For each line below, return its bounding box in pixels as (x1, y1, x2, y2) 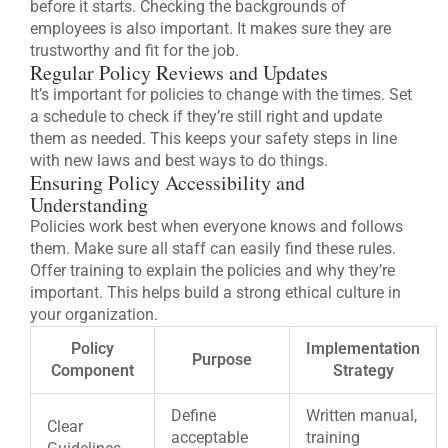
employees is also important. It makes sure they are (30, 18, 391, 38)
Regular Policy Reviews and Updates (30, 58, 328, 86)
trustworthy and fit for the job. (30, 40, 239, 60)
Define (171, 405, 216, 425)
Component (51, 360, 134, 380)
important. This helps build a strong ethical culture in (30, 282, 401, 302)
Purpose (192, 349, 252, 369)
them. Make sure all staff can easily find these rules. (30, 238, 396, 258)
